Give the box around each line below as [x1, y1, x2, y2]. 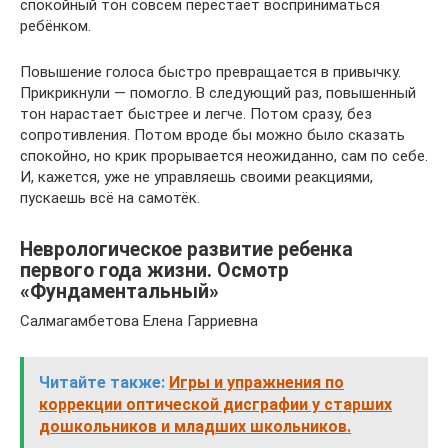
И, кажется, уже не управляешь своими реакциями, [20, 168, 373, 187]
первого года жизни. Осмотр [20, 258, 289, 282]
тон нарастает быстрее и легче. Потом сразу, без [20, 105, 372, 124]
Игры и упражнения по [169, 373, 344, 393]
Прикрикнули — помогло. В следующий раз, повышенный [20, 84, 416, 103]
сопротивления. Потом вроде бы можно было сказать [20, 126, 405, 145]
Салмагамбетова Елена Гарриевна [20, 312, 258, 331]
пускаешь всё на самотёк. [20, 189, 200, 208]
